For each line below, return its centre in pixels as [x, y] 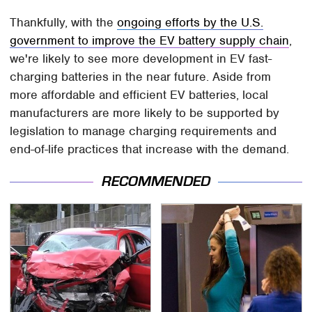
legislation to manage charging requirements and [143, 131]
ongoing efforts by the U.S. [190, 22]
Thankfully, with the [64, 22]
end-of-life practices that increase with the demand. [150, 149]
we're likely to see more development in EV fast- [141, 58]
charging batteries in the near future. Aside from [141, 76]
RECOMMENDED [156, 182]
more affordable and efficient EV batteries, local [139, 94]
